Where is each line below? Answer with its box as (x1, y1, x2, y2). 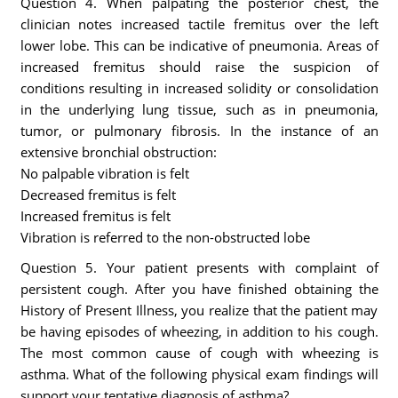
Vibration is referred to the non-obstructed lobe (20, 228, 310, 246)
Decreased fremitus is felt (20, 186, 176, 203)
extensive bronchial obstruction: (20, 143, 217, 161)
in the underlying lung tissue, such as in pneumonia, (20, 100, 378, 118)
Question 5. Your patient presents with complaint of (20, 259, 378, 276)
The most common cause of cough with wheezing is (20, 344, 378, 362)
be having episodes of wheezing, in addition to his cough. (20, 322, 378, 340)
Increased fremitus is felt (20, 207, 171, 225)
